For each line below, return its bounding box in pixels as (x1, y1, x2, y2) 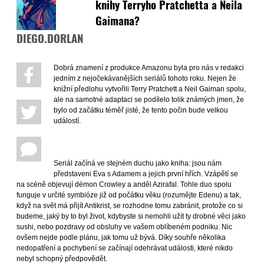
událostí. (54, 116, 81, 125)
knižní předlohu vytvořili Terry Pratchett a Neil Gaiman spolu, (54, 84, 246, 93)
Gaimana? (95, 12, 143, 28)
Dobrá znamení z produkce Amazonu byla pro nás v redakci (54, 63, 244, 72)
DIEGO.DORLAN (16, 29, 83, 46)
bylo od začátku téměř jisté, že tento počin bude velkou (54, 105, 228, 114)
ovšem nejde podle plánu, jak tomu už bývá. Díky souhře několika (16, 233, 226, 242)
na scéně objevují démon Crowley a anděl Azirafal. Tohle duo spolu (16, 180, 232, 189)
